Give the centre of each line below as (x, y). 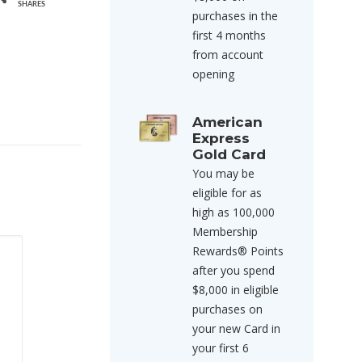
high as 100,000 (234, 212)
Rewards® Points (238, 251)
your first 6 (221, 348)
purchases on (227, 309)
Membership (225, 232)
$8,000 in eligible (236, 290)
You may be (223, 173)
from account (228, 55)
